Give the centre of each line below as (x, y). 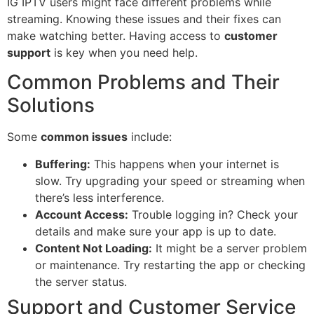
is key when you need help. (124, 52)
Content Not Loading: (94, 248)
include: (150, 137)
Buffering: (63, 164)
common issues (84, 137)
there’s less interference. (100, 197)
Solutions (51, 105)
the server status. (81, 281)
